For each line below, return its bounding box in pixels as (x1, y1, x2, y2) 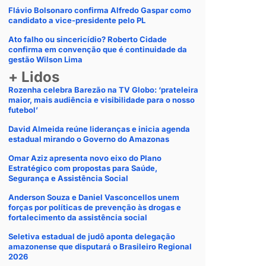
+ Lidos (8, 68, 59, 85)
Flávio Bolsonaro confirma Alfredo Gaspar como (8, 5, 191, 15)
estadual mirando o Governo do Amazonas (8, 134, 169, 144)
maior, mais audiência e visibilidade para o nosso (8, 95, 195, 104)
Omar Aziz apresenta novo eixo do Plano (8, 153, 161, 163)
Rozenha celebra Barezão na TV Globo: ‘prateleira (8, 85, 198, 94)
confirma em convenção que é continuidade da (8, 45, 187, 54)
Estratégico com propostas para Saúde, (8, 163, 157, 173)
